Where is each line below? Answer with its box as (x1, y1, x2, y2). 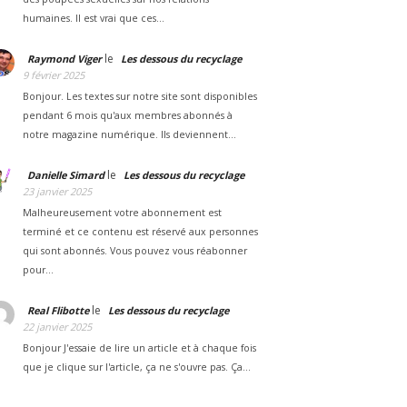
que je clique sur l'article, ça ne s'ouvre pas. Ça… (23, 360, 251, 373)
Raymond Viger (27, 51, 102, 65)
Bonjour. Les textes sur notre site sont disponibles (23, 89, 257, 103)
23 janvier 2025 (23, 184, 92, 198)
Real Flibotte (27, 303, 89, 317)
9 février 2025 (23, 67, 84, 82)
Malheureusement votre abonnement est (23, 205, 222, 219)
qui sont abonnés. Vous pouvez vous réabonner (23, 243, 247, 257)
